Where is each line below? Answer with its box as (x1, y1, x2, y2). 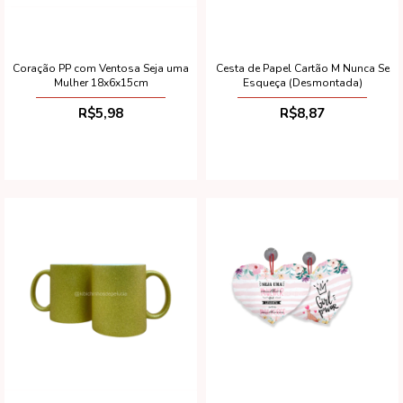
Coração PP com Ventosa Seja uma (13, 60, 189, 76)
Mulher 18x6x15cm (53, 75, 148, 90)
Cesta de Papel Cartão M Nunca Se (215, 60, 390, 76)
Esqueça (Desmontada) (242, 75, 363, 90)
